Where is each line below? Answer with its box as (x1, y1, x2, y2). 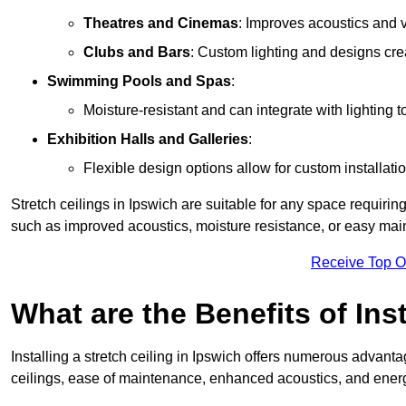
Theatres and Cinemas (83, 15, 238, 32)
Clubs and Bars (83, 44, 190, 61)
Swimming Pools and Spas (47, 73, 231, 90)
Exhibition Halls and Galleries (47, 131, 248, 148)
